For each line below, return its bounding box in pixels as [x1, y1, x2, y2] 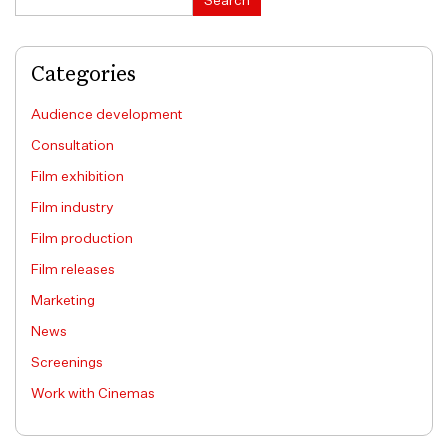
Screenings [31, 355, 103, 370]
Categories [31, 64, 136, 86]
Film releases [31, 262, 115, 277]
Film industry [31, 200, 114, 215]
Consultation [31, 138, 114, 153]
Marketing [31, 293, 95, 308]
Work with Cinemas [31, 386, 155, 401]
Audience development [31, 107, 183, 122]
